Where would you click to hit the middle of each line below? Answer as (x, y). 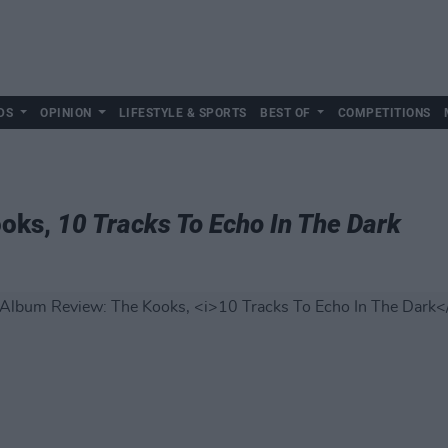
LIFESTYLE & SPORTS (182, 113)
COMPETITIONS (384, 113)
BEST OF (285, 113)
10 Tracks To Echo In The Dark (229, 224)
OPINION (66, 113)
